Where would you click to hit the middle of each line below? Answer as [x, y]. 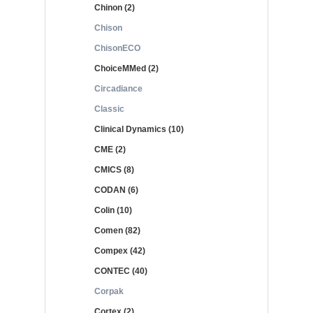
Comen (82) [117, 231]
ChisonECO [117, 48]
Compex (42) [120, 251]
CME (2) [110, 150]
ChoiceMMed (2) [126, 68]
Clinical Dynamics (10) [139, 129]
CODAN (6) [116, 190]
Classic [109, 109]
